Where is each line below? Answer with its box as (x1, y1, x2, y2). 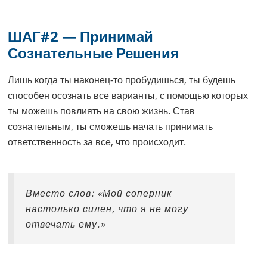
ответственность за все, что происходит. (8, 135, 187, 149)
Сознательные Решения (8, 43, 179, 63)
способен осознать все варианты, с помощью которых (8, 89, 249, 103)
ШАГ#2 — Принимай (8, 26, 154, 46)
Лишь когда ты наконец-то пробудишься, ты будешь (8, 73, 236, 87)
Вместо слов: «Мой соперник (26, 187, 173, 200)
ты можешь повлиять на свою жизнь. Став (8, 104, 195, 118)
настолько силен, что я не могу (26, 202, 189, 216)
